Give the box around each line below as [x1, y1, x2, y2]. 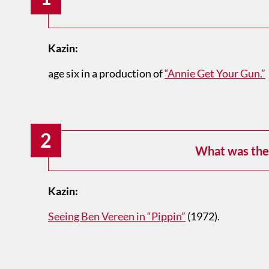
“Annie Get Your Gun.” [165, 67, 265, 80]
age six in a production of [48, 67, 165, 80]
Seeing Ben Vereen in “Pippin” [48, 210, 186, 223]
